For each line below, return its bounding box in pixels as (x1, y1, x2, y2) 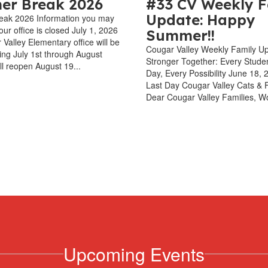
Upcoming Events (63, 240, 205, 267)
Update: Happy (146, 10, 255, 29)
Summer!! (146, 26, 215, 44)
